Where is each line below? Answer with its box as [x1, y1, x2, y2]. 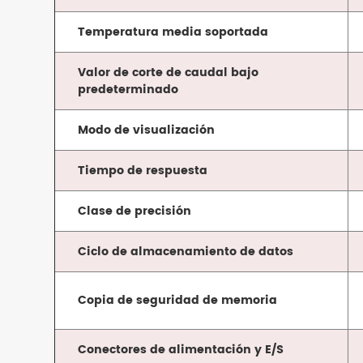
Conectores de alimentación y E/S [78, 340, 284, 360]
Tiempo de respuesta [78, 161, 208, 181]
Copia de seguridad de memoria [78, 291, 278, 310]
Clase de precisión [78, 202, 192, 221]
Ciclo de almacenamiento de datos [78, 242, 294, 262]
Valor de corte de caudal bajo [78, 63, 259, 83]
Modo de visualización [78, 121, 216, 140]
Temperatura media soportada [78, 23, 269, 42]
